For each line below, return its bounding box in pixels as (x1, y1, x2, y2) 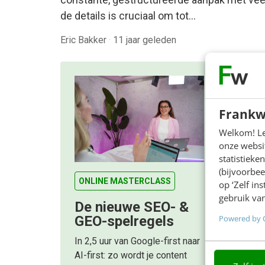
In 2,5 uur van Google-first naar (75, 235, 200, 247)
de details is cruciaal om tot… (60, 9, 196, 22)
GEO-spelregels (75, 213, 174, 230)
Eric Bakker (60, 34, 109, 46)
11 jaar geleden (113, 34, 176, 46)
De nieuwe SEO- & (75, 199, 189, 216)
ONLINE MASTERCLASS (79, 176, 171, 186)
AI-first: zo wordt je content (75, 250, 187, 261)
